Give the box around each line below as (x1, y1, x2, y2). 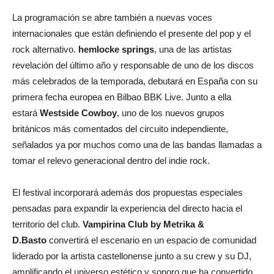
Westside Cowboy (40, 107, 117, 118)
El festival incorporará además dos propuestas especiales (12, 187, 243, 198)
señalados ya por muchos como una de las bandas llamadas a (12, 139, 262, 150)
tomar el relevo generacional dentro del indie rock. (12, 155, 210, 166)
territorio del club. (12, 218, 83, 229)
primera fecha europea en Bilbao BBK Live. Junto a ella (12, 91, 231, 102)
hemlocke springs (78, 43, 154, 54)
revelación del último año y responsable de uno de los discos (12, 59, 254, 70)
